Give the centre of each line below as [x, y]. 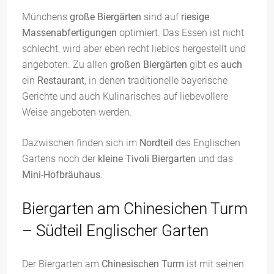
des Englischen [207, 143]
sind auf [160, 17]
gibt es [204, 65]
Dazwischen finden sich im [81, 143]
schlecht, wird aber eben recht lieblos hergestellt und [134, 49]
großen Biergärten [149, 65]
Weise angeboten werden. [77, 112]
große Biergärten [106, 17]
